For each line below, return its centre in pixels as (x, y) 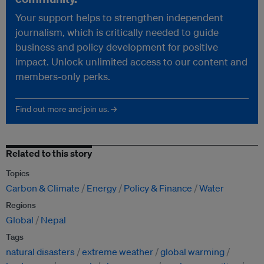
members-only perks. (63, 77)
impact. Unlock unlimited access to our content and (131, 62)
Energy (102, 188)
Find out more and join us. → (66, 109)
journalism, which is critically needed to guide (117, 32)
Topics (18, 174)
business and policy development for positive (117, 47)
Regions (21, 205)
